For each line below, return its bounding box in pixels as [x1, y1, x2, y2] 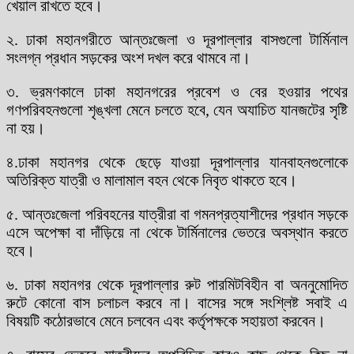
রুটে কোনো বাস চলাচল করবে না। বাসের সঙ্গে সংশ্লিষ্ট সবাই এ [6, 293, 348, 311]
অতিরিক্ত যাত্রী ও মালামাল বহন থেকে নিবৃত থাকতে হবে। [6, 171, 297, 189]
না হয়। [6, 119, 45, 137]
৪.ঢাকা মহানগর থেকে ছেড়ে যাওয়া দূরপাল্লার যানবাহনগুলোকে [6, 153, 348, 171]
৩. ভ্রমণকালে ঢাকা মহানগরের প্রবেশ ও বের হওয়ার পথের [6, 82, 348, 100]
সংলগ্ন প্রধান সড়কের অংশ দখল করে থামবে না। [6, 48, 250, 66]
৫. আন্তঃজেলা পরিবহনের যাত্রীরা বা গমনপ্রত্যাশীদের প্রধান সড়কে [6, 205, 348, 223]
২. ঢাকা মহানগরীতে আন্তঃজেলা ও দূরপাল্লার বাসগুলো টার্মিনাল [6, 30, 348, 48]
